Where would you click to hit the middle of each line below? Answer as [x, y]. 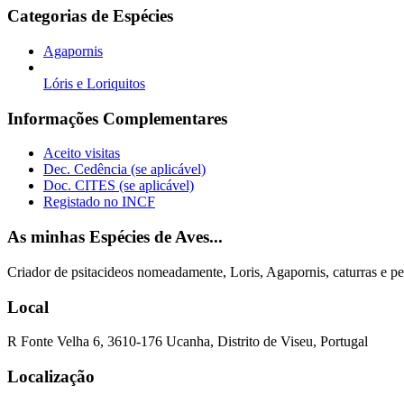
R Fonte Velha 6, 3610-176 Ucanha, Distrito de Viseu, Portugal [188, 342]
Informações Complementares [117, 118]
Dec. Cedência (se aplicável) [124, 170]
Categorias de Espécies [90, 16]
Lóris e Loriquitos [94, 84]
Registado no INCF [99, 202]
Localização [51, 377]
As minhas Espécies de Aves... [115, 237]
